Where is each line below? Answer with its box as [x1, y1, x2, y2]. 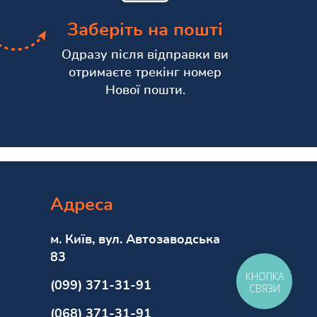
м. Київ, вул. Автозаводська [50, 234, 220, 247]
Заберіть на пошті [67, 21, 223, 40]
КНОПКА [246, 270, 284, 284]
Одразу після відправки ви [62, 49, 229, 62]
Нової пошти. [105, 84, 185, 98]
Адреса [50, 196, 113, 214]
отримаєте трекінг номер [69, 67, 221, 80]
